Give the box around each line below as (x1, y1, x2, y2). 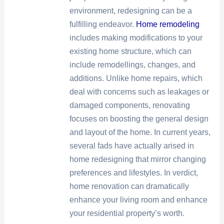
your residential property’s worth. (69, 208, 184, 217)
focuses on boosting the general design (69, 114, 208, 123)
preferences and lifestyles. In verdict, (69, 168, 198, 177)
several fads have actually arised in (69, 141, 194, 150)
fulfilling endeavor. (69, 19, 136, 28)
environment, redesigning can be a (69, 6, 192, 15)
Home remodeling (135, 19, 199, 28)
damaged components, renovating (69, 100, 190, 109)
